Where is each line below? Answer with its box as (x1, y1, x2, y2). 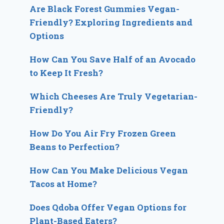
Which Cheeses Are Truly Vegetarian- (29, 90, 198, 102)
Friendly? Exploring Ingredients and (29, 16, 193, 28)
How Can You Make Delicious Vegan (29, 164, 188, 176)
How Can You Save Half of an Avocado (29, 53, 196, 65)
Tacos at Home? (29, 177, 97, 189)
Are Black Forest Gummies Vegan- (29, 2, 180, 14)
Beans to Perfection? (29, 140, 120, 152)
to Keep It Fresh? (29, 66, 103, 78)
